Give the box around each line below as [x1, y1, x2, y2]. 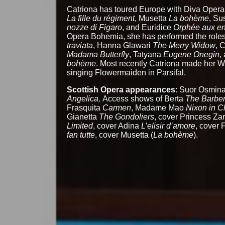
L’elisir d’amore [141, 121, 196, 130]
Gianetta [67, 112, 99, 121]
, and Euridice [122, 23, 174, 32]
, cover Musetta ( [95, 130, 154, 139]
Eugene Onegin [163, 50, 220, 59]
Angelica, [67, 94, 103, 103]
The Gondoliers [99, 112, 155, 121]
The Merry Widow [153, 41, 216, 50]
